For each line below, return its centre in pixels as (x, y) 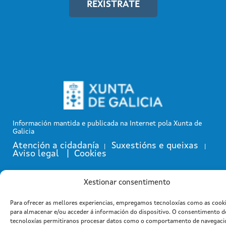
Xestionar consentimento (127, 183)
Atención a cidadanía (56, 146)
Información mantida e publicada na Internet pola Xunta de (107, 124)
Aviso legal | (43, 154)
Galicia (23, 132)
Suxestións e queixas (155, 146)
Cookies (90, 154)
